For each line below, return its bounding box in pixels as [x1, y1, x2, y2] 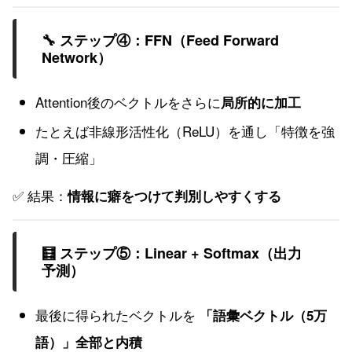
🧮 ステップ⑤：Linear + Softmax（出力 [42, 242, 302, 263]
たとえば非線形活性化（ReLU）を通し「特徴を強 [35, 120, 335, 141]
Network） [42, 46, 112, 68]
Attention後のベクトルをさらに [35, 91, 222, 112]
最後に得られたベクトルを [35, 304, 200, 324]
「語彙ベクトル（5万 [200, 305, 328, 324]
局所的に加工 [221, 92, 302, 112]
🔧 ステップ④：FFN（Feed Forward [42, 29, 279, 50]
